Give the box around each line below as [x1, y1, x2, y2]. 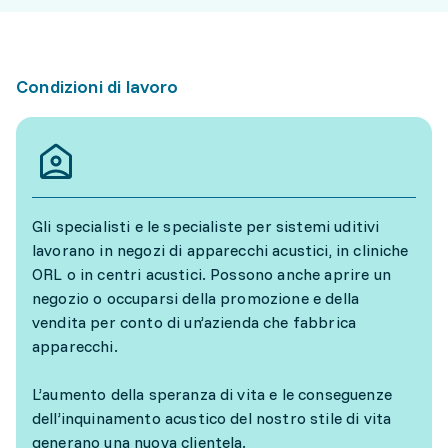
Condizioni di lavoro [16, 75, 179, 98]
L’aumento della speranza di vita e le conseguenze [32, 384, 392, 404]
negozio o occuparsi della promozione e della [32, 288, 360, 308]
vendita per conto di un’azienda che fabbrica [32, 312, 357, 332]
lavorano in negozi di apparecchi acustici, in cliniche [32, 240, 409, 260]
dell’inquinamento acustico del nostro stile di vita [32, 408, 392, 428]
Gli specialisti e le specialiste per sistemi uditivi [32, 216, 380, 236]
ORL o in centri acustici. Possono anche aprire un [32, 264, 391, 284]
